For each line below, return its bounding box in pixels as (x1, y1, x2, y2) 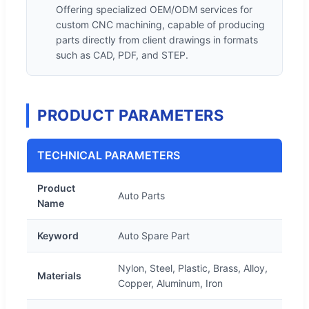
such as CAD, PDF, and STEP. (56, 48, 188, 61)
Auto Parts (118, 189, 165, 201)
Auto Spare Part (118, 229, 190, 241)
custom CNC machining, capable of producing (56, 18, 265, 30)
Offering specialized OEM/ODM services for (56, 3, 252, 15)
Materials (37, 269, 81, 281)
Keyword (37, 229, 79, 241)
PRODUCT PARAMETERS (37, 106, 223, 124)
